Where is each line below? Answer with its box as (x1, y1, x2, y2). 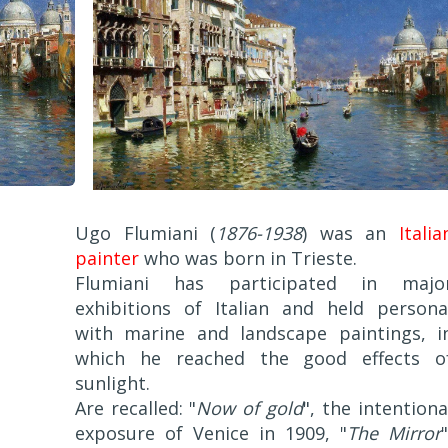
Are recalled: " (75, 395, 196, 420)
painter (75, 245, 139, 270)
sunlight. (75, 370, 150, 395)
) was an (302, 220, 399, 245)
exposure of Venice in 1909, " (75, 420, 347, 445)
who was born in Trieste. (139, 245, 357, 270)
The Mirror (347, 420, 441, 445)
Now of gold (196, 395, 303, 420)
